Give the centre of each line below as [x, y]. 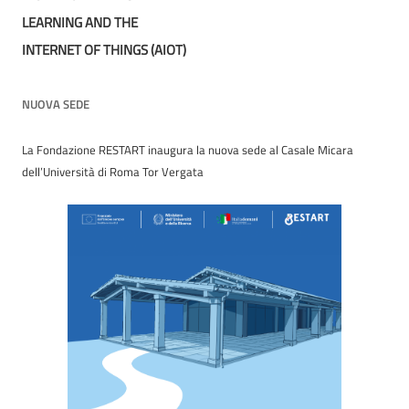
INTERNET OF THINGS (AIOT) [104, 50]
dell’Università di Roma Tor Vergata [113, 172]
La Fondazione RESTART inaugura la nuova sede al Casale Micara [188, 150]
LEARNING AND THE [80, 23]
